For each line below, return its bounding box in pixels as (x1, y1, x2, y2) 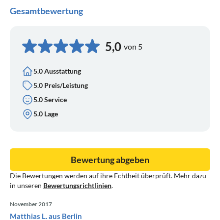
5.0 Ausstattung (33, 67, 81, 76)
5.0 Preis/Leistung (33, 81, 88, 90)
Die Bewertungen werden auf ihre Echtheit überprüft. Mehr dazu (10, 171, 206, 180)
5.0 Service (33, 95, 67, 104)
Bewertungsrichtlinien (43, 181, 111, 190)
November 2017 (10, 200, 52, 208)
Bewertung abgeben (71, 154, 149, 165)
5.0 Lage (33, 110, 58, 118)
